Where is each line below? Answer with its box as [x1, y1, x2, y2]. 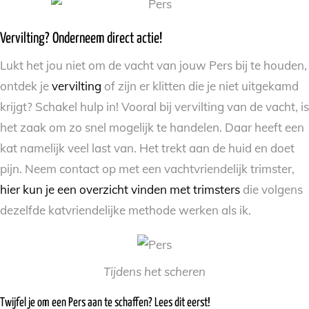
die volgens [240, 181, 303, 197]
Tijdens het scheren [103, 263, 206, 279]
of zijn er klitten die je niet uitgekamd [101, 78, 299, 93]
